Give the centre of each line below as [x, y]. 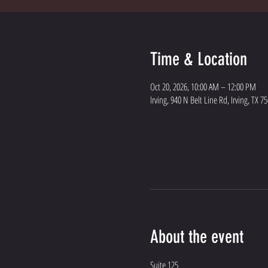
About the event [197, 237]
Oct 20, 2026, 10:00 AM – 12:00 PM [203, 87]
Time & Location [198, 59]
